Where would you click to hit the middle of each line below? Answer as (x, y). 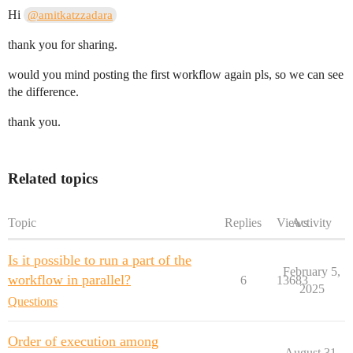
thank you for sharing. (63, 44)
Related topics (53, 178)
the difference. (43, 91)
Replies (243, 222)
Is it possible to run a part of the (100, 260)
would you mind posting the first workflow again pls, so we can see (176, 74)
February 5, (312, 271)
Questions (33, 301)
